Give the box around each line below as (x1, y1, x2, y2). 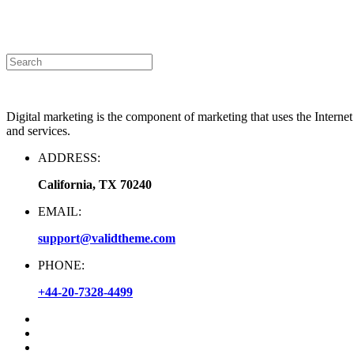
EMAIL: (38, 205, 81, 218)
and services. (6, 124, 70, 137)
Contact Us (104, 13, 160, 26)
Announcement (6, 13, 83, 26)
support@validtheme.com (38, 232, 175, 245)
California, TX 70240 (38, 178, 152, 191)
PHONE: (38, 258, 85, 272)
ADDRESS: (38, 151, 100, 164)
